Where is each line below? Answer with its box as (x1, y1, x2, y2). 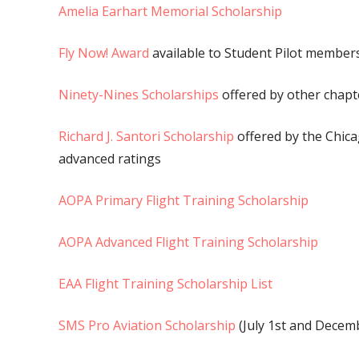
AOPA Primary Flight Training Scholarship (58, 192, 309, 210)
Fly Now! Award (58, 44, 152, 63)
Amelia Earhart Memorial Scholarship (58, 2, 282, 21)
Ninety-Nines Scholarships (58, 86, 219, 104)
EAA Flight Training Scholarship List (58, 275, 272, 293)
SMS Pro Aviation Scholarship (58, 317, 236, 335)
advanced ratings (58, 150, 161, 168)
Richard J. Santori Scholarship (58, 127, 234, 146)
